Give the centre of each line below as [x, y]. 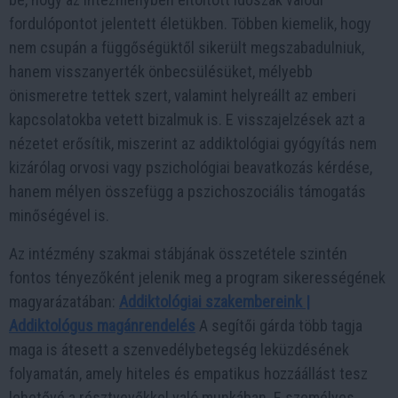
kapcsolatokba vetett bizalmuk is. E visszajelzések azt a [187, 119]
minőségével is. [59, 215]
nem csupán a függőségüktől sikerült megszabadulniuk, [187, 47]
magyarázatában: [64, 301]
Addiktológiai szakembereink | [215, 301]
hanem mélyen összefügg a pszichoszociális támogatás [187, 191]
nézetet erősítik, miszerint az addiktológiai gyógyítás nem [193, 143]
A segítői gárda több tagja [279, 325]
